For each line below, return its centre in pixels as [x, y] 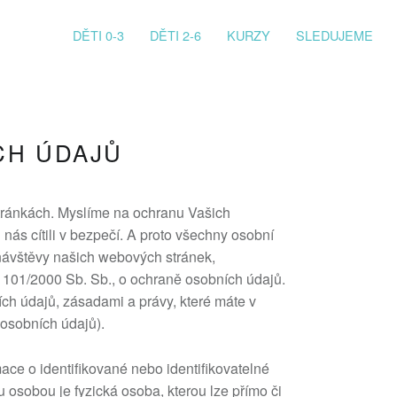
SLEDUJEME [335, 35]
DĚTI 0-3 [99, 35]
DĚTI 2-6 [176, 35]
